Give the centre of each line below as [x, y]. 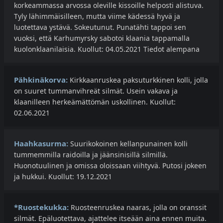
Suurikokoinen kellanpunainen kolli [128, 144]
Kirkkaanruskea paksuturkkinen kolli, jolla [138, 80]
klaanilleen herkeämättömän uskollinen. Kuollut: [95, 102]
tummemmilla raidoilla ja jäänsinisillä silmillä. [91, 155]
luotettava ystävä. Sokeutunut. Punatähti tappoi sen [100, 27]
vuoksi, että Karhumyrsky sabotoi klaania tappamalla [102, 38]
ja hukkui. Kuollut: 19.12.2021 [63, 177]
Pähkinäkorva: [41, 80]
